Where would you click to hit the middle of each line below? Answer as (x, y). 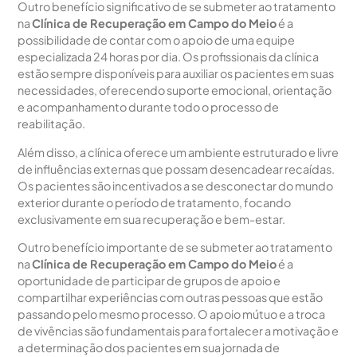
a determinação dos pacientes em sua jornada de (149, 347)
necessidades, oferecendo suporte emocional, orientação (175, 90)
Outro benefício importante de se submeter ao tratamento (175, 247)
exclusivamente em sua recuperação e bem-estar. (152, 219)
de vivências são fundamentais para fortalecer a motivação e (178, 330)
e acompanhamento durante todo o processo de (149, 107)
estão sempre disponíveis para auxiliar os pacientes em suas (176, 74)
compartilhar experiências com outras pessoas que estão (171, 297)
